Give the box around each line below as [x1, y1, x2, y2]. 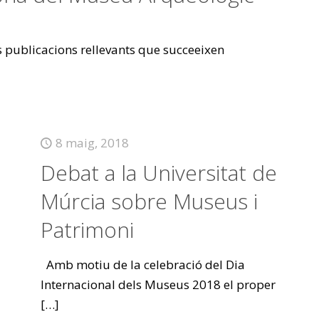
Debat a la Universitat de [40, 158, 277, 187]
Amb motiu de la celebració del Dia [40, 256, 245, 273]
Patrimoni [40, 215, 134, 244]
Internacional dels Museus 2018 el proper [40, 276, 276, 293]
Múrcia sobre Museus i [40, 187, 258, 216]
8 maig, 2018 [55, 135, 129, 151]
